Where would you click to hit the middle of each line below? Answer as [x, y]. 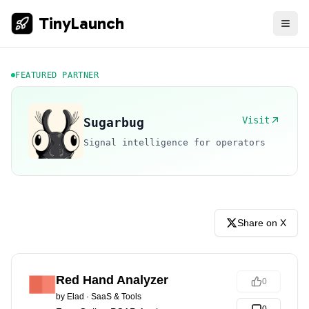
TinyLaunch [81, 23]
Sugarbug [114, 122]
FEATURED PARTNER [57, 75]
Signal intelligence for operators [175, 142]
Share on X [262, 223]
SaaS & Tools [116, 297]
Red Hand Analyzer [112, 280]
